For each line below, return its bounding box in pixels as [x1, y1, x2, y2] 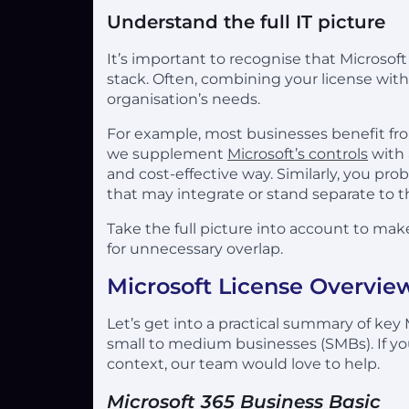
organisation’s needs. [107, 89, 260, 108]
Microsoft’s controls [227, 144, 368, 163]
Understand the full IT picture [107, 10, 385, 33]
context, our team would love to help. [107, 354, 380, 372]
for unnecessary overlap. [107, 239, 283, 257]
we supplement [107, 144, 227, 163]
